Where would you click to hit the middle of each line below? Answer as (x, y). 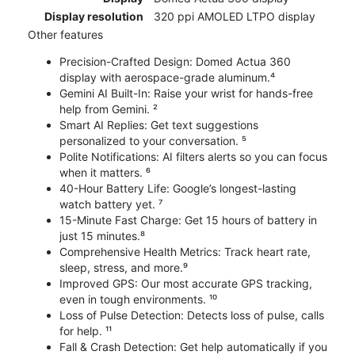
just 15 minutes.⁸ (102, 236)
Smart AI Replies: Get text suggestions (159, 125)
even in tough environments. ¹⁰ (138, 300)
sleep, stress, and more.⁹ (124, 268)
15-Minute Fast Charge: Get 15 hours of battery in (188, 220)
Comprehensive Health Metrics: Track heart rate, (185, 252)
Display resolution (94, 17)
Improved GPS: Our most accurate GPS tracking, (186, 284)
